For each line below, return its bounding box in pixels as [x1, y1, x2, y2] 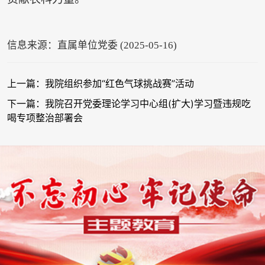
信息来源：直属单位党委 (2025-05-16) [7, 40, 177, 51]
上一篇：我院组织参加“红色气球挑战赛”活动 [7, 77, 194, 90]
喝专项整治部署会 [7, 112, 83, 124]
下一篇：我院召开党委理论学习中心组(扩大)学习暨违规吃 [7, 98, 251, 110]
